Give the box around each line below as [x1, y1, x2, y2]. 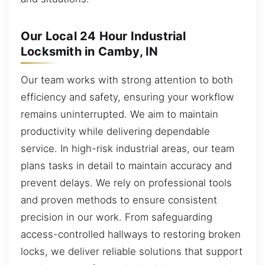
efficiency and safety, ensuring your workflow [21, 91, 234, 103]
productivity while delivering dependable [21, 125, 210, 137]
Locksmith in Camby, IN [21, 44, 159, 59]
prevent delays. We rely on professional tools [21, 176, 232, 189]
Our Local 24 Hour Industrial [21, 28, 186, 43]
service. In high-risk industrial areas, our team [21, 142, 234, 154]
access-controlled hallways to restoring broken [21, 228, 241, 240]
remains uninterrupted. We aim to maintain [21, 108, 218, 120]
